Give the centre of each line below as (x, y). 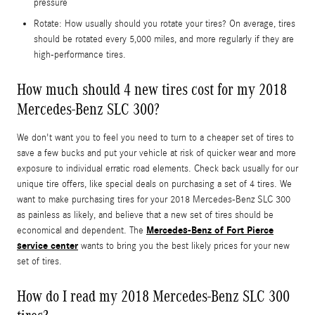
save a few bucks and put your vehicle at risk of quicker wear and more (156, 153)
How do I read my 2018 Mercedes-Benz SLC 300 (153, 296)
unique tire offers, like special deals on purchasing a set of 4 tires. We (154, 184)
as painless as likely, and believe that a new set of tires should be (145, 215)
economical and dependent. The (82, 230)
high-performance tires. (80, 54)
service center (47, 245)
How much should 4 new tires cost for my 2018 (152, 89)
